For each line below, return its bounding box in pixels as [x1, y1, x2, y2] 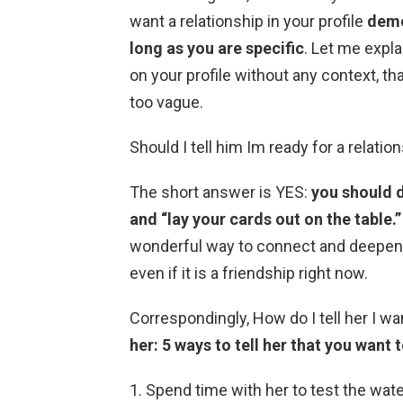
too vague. [130, 92, 203, 112]
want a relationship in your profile [130, 11, 367, 31]
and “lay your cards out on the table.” [130, 209, 401, 228]
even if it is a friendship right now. [130, 263, 368, 282]
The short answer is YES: [130, 182, 311, 201]
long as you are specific [130, 38, 304, 58]
